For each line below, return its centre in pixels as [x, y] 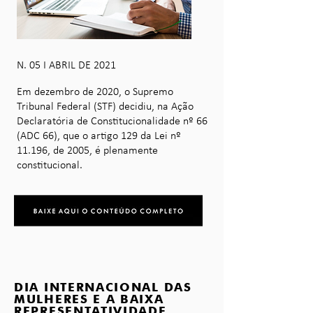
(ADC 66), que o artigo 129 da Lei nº [99, 136]
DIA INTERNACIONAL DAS [103, 287]
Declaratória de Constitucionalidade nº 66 [112, 122]
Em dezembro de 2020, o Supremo [95, 92]
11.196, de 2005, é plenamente [87, 151]
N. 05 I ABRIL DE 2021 [66, 66]
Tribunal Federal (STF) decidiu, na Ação [105, 107]
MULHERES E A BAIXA [89, 299]
